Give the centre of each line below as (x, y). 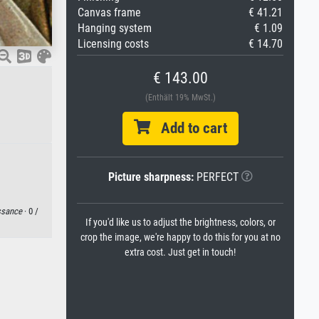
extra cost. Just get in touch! (180, 252)
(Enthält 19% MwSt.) (180, 98)
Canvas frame (109, 12)
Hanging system (115, 28)
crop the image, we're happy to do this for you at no (180, 237)
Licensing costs (113, 44)
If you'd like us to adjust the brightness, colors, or (180, 223)
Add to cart (188, 128)
